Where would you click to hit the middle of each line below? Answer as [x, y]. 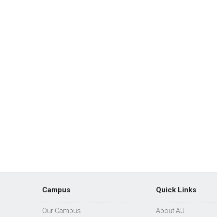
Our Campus [62, 211]
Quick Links [176, 190]
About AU [170, 211]
